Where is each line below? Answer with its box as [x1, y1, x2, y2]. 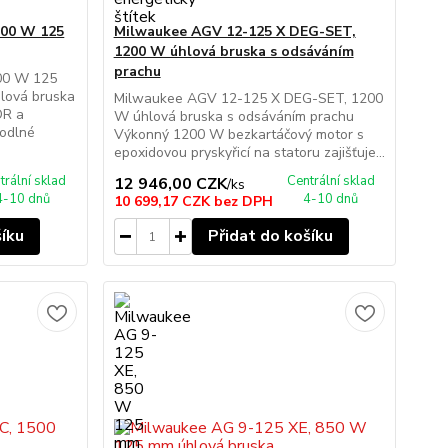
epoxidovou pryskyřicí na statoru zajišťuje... [113, 143, 385, 162]
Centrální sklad [286, 172, 375, 190]
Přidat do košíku [207, 225, 333, 247]
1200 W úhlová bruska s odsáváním [113, 42, 354, 61]
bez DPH [213, 192, 273, 211]
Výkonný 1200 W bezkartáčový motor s [113, 125, 364, 144]
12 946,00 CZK [113, 173, 227, 195]
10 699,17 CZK [113, 192, 214, 211]
